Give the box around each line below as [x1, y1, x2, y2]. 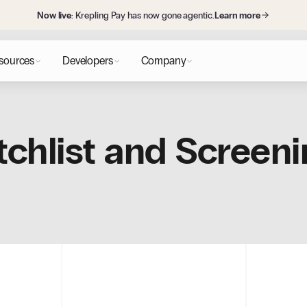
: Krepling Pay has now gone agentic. [71, 9, 214, 21]
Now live [36, 9, 72, 21]
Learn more [214, 9, 261, 21]
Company [140, 54, 186, 67]
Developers [62, 54, 113, 67]
